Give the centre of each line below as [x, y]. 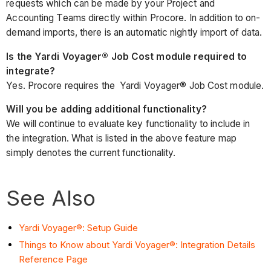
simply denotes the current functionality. [91, 153]
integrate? [31, 71]
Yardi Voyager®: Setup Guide [79, 228]
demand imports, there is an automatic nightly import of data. [134, 33]
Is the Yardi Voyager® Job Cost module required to [127, 56]
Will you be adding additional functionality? [106, 109]
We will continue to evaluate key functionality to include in [128, 124]
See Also [51, 198]
